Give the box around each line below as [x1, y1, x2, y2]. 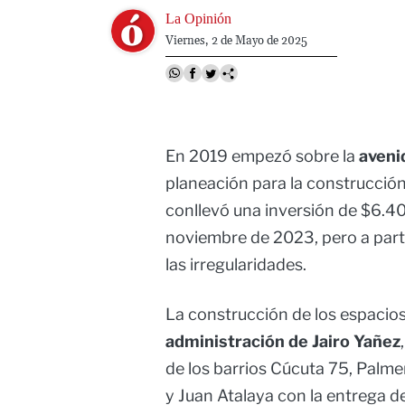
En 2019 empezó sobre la [165, 146, 355, 166]
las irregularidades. [165, 255, 306, 275]
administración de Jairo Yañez [165, 332, 400, 352]
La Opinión [165, 10, 231, 26]
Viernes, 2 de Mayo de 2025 [165, 33, 307, 48]
